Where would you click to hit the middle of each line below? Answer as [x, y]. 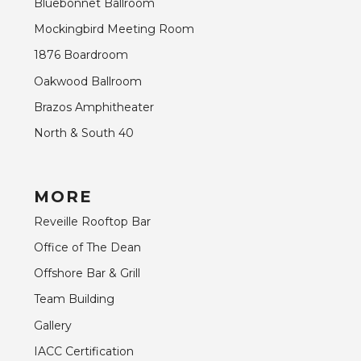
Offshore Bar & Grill [87, 274]
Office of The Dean [87, 248]
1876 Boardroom [81, 55]
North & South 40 [84, 133]
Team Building [74, 299]
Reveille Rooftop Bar [92, 221]
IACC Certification [84, 351]
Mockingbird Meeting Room [114, 29]
